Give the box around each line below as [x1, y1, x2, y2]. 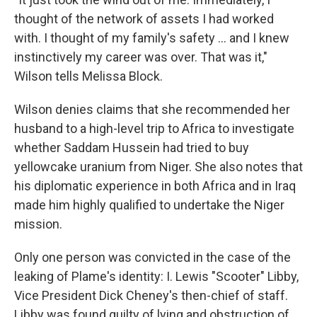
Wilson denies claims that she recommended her [14, 101, 290, 117]
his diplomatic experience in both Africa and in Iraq [14, 178, 296, 193]
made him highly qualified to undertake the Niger [14, 197, 284, 212]
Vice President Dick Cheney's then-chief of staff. [14, 287, 288, 303]
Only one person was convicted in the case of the [14, 249, 291, 265]
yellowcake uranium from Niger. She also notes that [14, 158, 303, 174]
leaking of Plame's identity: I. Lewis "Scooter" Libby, [14, 268, 299, 284]
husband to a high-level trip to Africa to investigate [14, 120, 294, 136]
